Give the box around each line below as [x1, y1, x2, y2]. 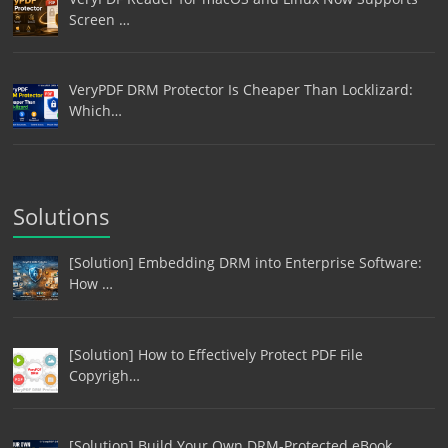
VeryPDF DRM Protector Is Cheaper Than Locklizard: [68, 80, 413, 100]
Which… [68, 101, 122, 121]
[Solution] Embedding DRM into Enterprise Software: [68, 253, 422, 273]
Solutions [13, 201, 111, 232]
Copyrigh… [68, 365, 140, 385]
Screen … [68, 9, 130, 29]
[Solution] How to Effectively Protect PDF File [68, 344, 363, 364]
